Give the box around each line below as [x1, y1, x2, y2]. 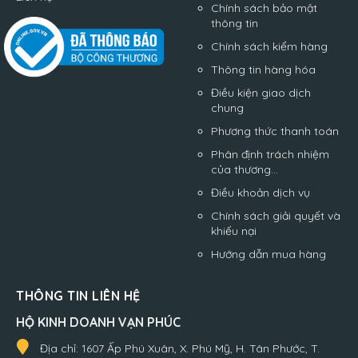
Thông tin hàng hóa [211, 62, 316, 77]
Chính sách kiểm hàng [211, 38, 328, 54]
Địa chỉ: [40, 340, 82, 356]
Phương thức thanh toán [211, 123, 339, 138]
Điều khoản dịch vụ [211, 185, 310, 200]
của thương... [211, 161, 278, 177]
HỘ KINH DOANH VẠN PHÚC [16, 313, 181, 330]
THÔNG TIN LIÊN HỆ [16, 287, 141, 304]
